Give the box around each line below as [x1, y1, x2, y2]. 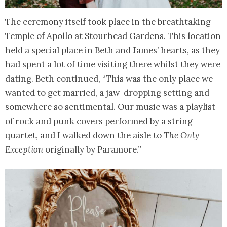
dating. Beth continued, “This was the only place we [5, 72, 213, 84]
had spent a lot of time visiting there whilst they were [5, 58, 220, 70]
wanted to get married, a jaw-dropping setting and [5, 87, 209, 98]
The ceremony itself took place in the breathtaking [5, 16, 211, 27]
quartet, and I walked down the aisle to [5, 129, 164, 141]
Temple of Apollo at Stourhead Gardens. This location [5, 30, 221, 42]
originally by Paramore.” [43, 143, 141, 155]
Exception [5, 143, 43, 155]
